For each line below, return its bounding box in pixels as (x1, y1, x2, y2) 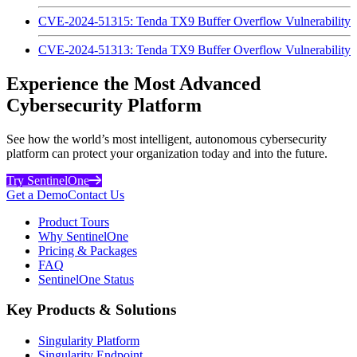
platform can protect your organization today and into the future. (6, 146, 328, 160)
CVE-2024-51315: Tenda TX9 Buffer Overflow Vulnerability (38, 14, 351, 28)
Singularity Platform (38, 334, 139, 347)
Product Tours (38, 214, 109, 229)
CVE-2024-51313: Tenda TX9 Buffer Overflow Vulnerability (38, 42, 351, 57)
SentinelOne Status (38, 272, 134, 286)
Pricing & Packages (38, 243, 137, 257)
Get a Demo (6, 187, 68, 202)
